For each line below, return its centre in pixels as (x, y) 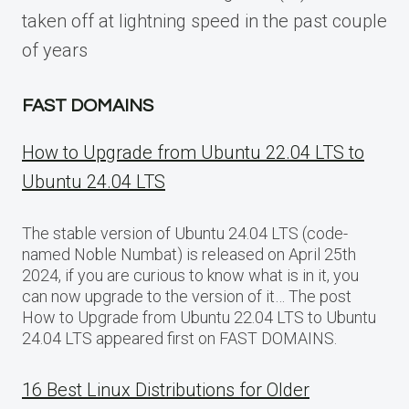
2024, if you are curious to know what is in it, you (190, 276)
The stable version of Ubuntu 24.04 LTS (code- (185, 234)
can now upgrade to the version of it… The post (187, 297)
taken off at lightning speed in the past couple (204, 21)
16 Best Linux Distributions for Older (166, 390)
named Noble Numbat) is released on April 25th (189, 255)
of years (55, 51)
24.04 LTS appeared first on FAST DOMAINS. (179, 339)
